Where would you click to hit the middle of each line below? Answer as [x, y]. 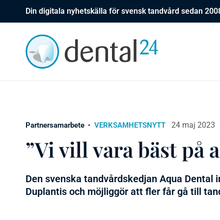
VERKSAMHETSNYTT [130, 125]
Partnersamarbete [55, 125]
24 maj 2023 [193, 125]
